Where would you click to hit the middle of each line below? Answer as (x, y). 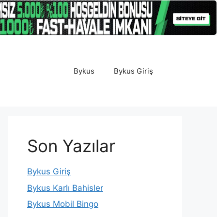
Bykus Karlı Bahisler (65, 188)
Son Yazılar (71, 146)
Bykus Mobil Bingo (63, 204)
